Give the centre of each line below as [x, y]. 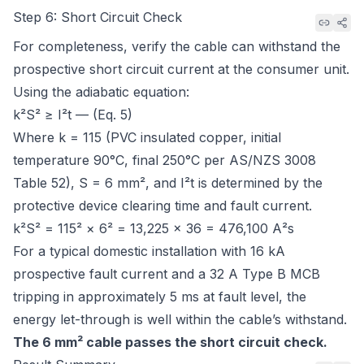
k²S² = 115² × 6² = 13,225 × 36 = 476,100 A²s [154, 228]
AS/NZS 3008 [273, 160]
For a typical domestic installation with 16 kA [149, 251]
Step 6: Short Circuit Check [97, 17]
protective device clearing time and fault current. [162, 206]
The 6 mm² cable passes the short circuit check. [170, 342]
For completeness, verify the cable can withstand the [177, 46]
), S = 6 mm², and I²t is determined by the [194, 183]
